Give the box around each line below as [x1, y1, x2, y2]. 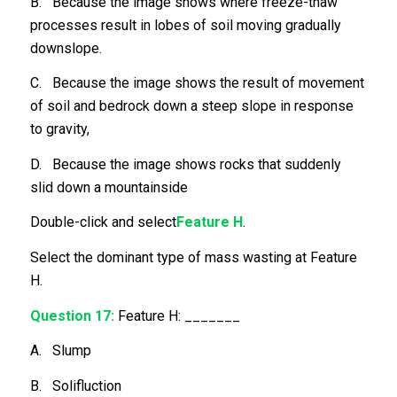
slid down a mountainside [29, 178, 188, 196]
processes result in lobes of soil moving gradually [29, 16, 341, 34]
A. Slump [29, 342, 91, 360]
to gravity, [29, 121, 90, 138]
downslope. [29, 39, 102, 57]
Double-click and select [29, 214, 176, 231]
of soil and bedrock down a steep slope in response [29, 97, 354, 115]
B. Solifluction [29, 377, 121, 394]
